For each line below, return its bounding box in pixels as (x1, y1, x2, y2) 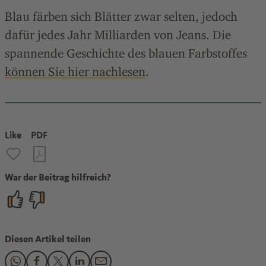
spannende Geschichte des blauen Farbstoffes (5, 46, 247, 61)
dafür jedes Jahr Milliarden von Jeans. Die (5, 27, 231, 43)
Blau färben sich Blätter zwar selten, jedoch (5, 9, 237, 24)
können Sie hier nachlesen (5, 64, 145, 80)
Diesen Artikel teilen (5, 233, 91, 245)
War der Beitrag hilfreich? (5, 172, 111, 183)
